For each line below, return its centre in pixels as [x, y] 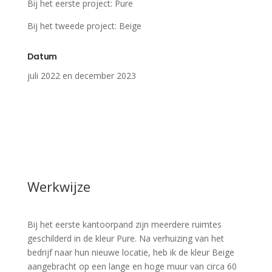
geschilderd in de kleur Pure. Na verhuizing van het [125, 238]
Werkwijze [59, 186]
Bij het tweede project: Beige [84, 26]
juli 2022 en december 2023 [81, 76]
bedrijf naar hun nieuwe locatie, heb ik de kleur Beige [131, 252]
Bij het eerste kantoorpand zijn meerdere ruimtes [124, 224]
